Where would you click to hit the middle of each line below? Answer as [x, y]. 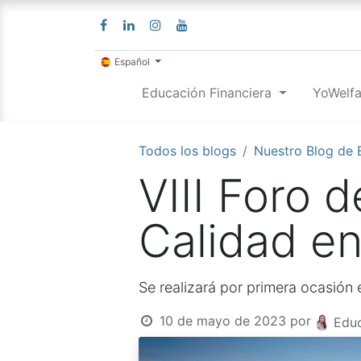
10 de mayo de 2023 [222, 321]
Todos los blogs [187, 151]
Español [133, 62]
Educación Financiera [207, 93]
